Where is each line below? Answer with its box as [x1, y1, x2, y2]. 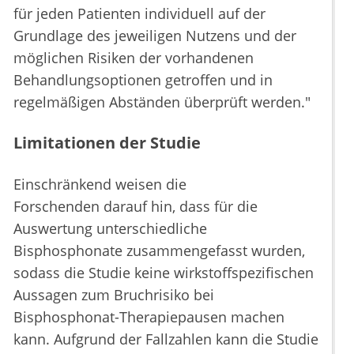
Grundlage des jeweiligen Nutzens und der [13, 26, 296, 46]
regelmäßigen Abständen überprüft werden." [13, 92, 311, 112]
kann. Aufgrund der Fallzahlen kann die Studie [13, 330, 318, 349]
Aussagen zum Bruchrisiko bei [13, 285, 214, 305]
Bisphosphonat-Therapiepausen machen [13, 307, 284, 327]
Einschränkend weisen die [13, 175, 186, 194]
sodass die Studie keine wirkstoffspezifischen [13, 263, 314, 283]
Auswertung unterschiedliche [13, 219, 207, 239]
